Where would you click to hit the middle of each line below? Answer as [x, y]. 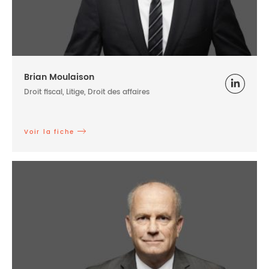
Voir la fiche [49, 132]
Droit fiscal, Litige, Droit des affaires [87, 92]
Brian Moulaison [59, 77]
